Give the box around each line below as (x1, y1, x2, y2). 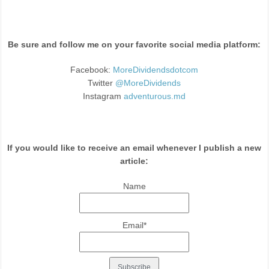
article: (120, 156, 149, 166)
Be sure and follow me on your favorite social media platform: (8, 40, 261, 50)
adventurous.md (124, 91, 186, 101)
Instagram (83, 91, 124, 101)
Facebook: (70, 65, 113, 75)
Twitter (88, 78, 116, 88)
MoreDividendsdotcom (113, 65, 199, 75)
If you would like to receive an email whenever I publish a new (7, 143, 262, 153)
